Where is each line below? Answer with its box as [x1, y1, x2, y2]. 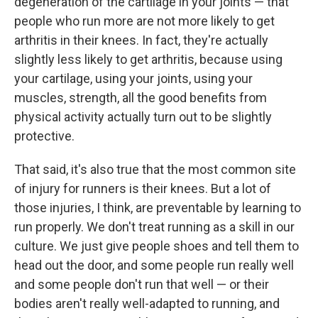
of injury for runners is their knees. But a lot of [14, 180, 271, 196]
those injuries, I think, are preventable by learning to [14, 199, 301, 215]
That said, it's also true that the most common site [14, 161, 296, 177]
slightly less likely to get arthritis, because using [14, 51, 283, 67]
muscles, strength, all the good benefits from [14, 89, 267, 105]
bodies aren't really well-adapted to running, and [14, 295, 280, 311]
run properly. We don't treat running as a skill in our [14, 219, 295, 234]
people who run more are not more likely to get [14, 13, 275, 28]
